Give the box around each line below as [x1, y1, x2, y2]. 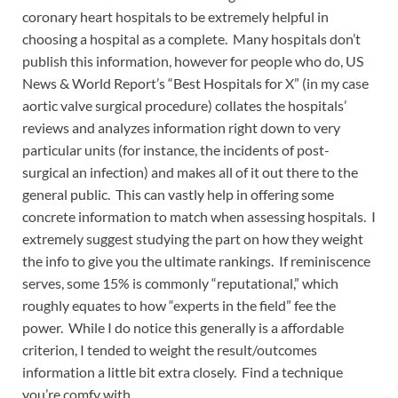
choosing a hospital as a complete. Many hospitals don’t [22, 29, 361, 47]
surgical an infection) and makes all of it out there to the [22, 163, 358, 180]
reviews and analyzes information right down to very [22, 118, 340, 136]
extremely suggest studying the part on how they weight [22, 229, 363, 247]
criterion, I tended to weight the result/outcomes [22, 340, 317, 358]
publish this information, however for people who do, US [22, 52, 363, 69]
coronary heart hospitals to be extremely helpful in [22, 7, 329, 25]
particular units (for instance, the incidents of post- [22, 140, 330, 158]
